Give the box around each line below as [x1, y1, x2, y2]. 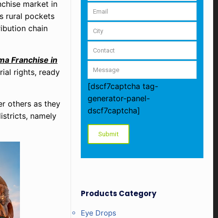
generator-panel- [87, 93, 150, 103]
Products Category [80, 188, 156, 199]
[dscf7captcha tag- [87, 81, 158, 91]
